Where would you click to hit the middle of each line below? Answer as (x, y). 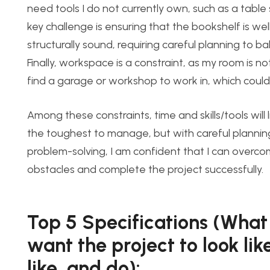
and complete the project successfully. (170, 170)
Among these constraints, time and (112, 115)
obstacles (52, 170)
